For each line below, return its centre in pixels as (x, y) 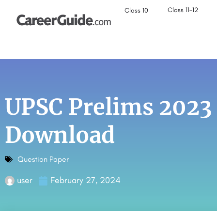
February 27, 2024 (85, 180)
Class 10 (137, 10)
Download (60, 135)
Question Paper (43, 159)
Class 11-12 (183, 10)
